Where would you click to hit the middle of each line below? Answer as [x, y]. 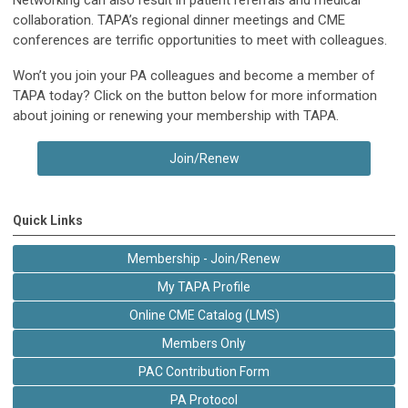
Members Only [204, 343]
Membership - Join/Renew [204, 259]
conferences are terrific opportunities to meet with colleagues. [200, 40]
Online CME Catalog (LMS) [204, 315]
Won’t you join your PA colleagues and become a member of [194, 76]
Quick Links [48, 220]
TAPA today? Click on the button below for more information [195, 96]
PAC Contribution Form [204, 372]
